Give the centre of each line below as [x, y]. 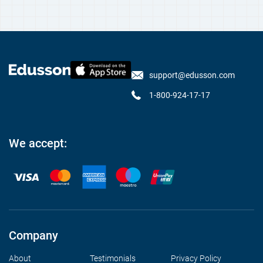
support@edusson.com [192, 75]
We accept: [38, 143]
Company [33, 235]
